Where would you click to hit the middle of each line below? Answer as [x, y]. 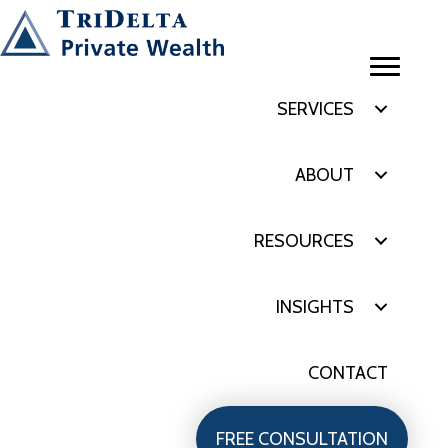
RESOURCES [304, 240]
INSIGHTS [315, 306]
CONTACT [348, 372]
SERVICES [315, 108]
